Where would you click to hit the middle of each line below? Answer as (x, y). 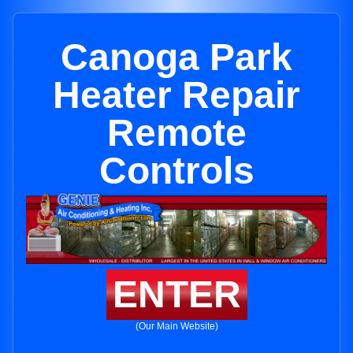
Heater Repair (176, 95)
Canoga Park (176, 57)
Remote (176, 133)
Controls (176, 171)
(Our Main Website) (176, 327)
